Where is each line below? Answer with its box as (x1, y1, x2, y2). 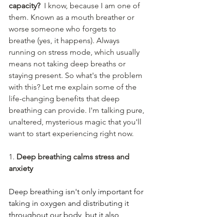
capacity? (9, 1, 40, 11)
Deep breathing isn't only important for (9, 187, 145, 197)
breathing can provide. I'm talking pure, (9, 106, 146, 115)
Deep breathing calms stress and (16, 152, 131, 162)
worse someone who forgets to (9, 24, 118, 34)
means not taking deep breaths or (9, 59, 127, 69)
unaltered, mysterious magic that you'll (9, 117, 143, 127)
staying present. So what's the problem (9, 71, 144, 80)
